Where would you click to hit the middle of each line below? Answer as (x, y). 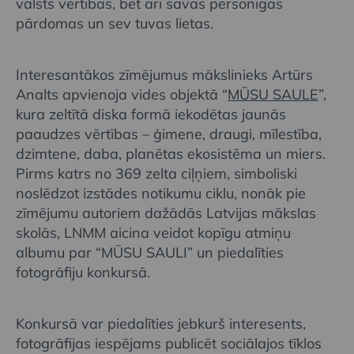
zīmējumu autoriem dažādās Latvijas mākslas (166, 213)
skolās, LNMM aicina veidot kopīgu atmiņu (153, 232)
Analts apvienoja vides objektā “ (122, 94)
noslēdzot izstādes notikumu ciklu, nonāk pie (161, 193)
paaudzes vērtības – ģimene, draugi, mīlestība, (169, 134)
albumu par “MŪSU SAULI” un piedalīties (150, 252)
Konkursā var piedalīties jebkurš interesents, (161, 323)
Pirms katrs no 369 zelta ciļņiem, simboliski (156, 173)
